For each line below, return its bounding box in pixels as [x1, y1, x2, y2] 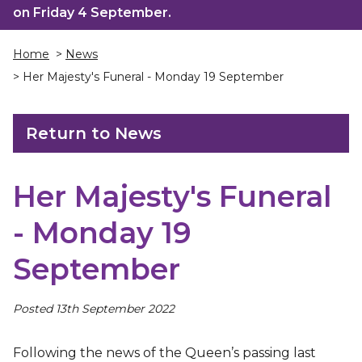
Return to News [26, 124, 162, 143]
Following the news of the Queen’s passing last [13, 345, 316, 360]
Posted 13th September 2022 [13, 301, 175, 316]
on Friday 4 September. [13, 5, 171, 20]
